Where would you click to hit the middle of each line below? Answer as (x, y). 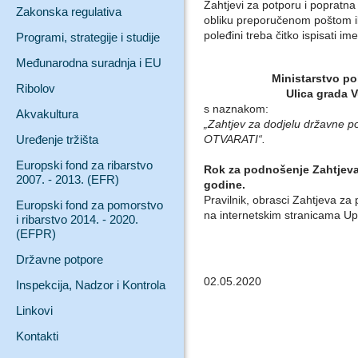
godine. (225, 185)
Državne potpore (60, 259)
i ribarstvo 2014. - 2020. (77, 219)
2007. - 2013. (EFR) (68, 179)
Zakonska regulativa (69, 12)
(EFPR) (36, 234)
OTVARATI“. (235, 139)
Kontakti (37, 336)
